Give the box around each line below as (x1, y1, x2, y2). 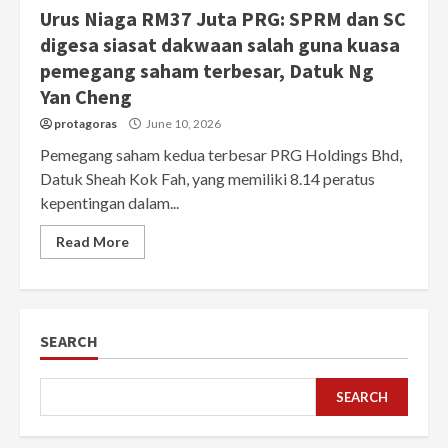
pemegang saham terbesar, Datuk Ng (40, 58, 374, 84)
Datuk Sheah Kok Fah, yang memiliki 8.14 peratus (40, 169, 375, 189)
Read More (56, 233, 129, 251)
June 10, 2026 (144, 116, 221, 132)
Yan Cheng (40, 84, 132, 110)
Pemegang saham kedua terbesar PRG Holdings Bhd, (40, 145, 402, 165)
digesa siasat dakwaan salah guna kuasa (40, 32, 400, 58)
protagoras (54, 116, 117, 132)
